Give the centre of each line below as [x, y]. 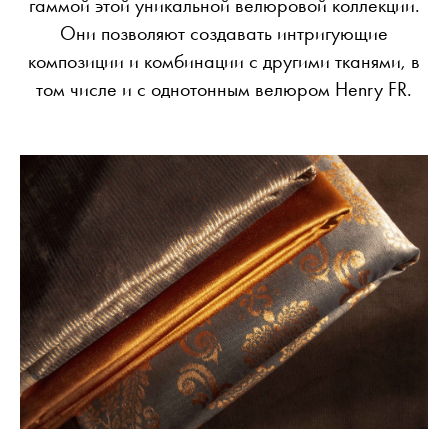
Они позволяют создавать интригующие [224, 33]
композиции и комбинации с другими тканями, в [224, 61]
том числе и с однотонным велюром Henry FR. [224, 89]
